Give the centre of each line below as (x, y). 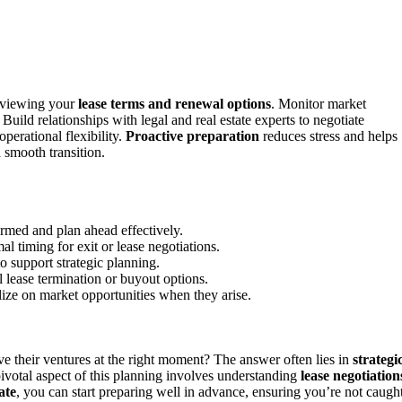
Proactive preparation (192, 136)
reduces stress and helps (328, 136)
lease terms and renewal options (175, 104)
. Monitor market (319, 104)
